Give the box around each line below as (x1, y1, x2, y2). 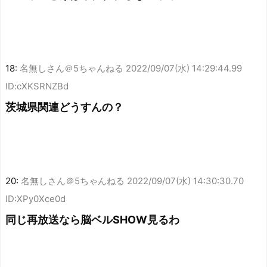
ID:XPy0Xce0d (5, 193, 66, 205)
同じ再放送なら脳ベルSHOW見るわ (5, 213, 179, 226)
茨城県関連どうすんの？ (5, 101, 123, 114)
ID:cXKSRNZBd (5, 80, 69, 92)
